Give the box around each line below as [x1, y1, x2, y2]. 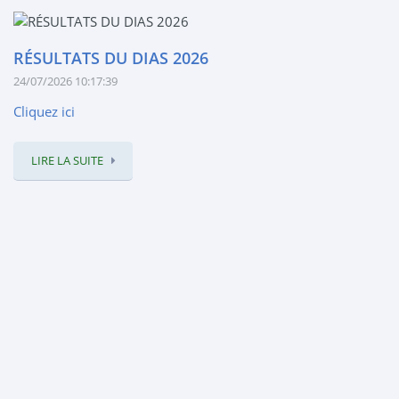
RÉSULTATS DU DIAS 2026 [13, 47, 208, 69]
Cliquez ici [13, 102, 75, 121]
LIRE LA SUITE [31, 152, 103, 169]
